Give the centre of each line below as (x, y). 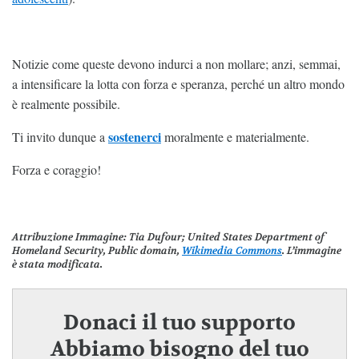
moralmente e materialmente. (235, 137)
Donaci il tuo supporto (179, 323)
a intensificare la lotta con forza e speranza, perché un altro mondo (178, 84)
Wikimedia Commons (232, 251)
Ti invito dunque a (60, 137)
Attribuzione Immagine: (69, 237)
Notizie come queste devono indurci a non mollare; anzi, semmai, (176, 64)
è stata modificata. (57, 264)
